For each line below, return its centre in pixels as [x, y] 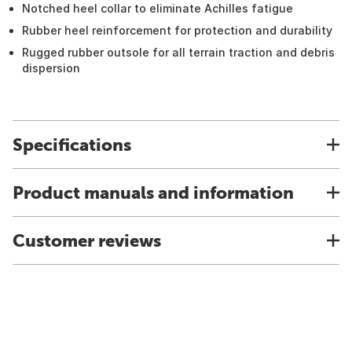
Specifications [72, 145]
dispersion [51, 68]
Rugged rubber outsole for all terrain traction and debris [178, 52]
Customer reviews [87, 240]
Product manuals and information [153, 192]
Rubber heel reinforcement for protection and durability [177, 30]
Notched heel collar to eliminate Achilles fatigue [158, 8]
